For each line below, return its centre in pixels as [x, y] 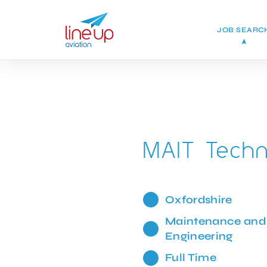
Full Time [191, 258]
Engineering [199, 236]
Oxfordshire [198, 199]
